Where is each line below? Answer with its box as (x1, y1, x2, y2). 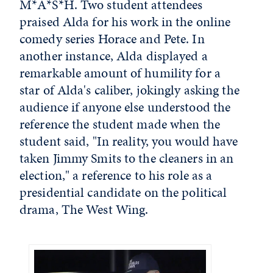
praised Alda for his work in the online (19, 12, 231, 31)
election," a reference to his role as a (19, 165, 213, 185)
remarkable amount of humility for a (19, 63, 221, 82)
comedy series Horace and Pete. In (19, 29, 205, 48)
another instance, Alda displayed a (19, 46, 208, 65)
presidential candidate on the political (19, 182, 227, 202)
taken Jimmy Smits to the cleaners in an (19, 148, 234, 168)
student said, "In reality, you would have (19, 131, 238, 151)
